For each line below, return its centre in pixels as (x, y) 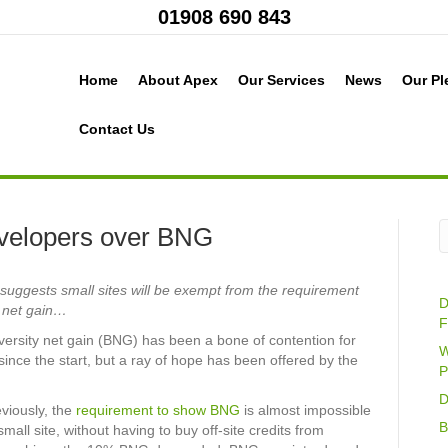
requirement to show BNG (158, 410)
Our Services (281, 80)
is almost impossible (305, 410)
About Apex (178, 80)
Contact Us (117, 129)
